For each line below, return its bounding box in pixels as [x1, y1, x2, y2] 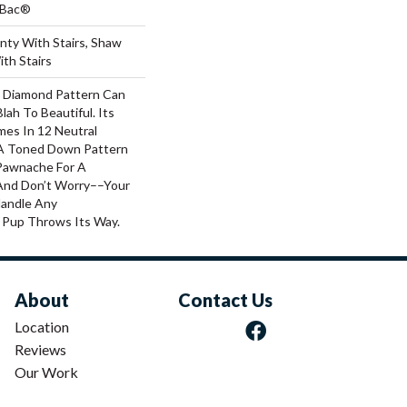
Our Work [15, 362, 78, 381]
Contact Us [178, 288, 273, 311]
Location [15, 317, 69, 335]
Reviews [15, 340, 66, 358]
